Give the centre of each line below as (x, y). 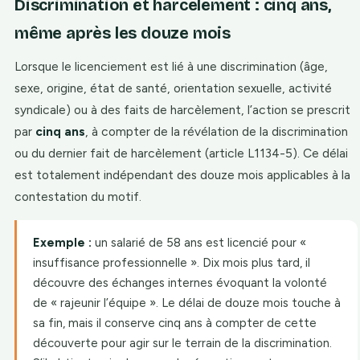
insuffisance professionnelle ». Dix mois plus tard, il (172, 263)
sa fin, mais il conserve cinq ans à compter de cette (175, 323)
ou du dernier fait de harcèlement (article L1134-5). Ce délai (181, 153)
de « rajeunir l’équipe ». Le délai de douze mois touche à (187, 303)
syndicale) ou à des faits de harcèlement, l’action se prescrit (182, 110)
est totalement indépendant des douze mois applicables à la (182, 175)
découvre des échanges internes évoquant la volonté (180, 283)
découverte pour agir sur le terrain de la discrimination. (182, 343)
